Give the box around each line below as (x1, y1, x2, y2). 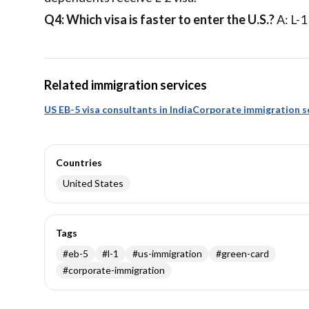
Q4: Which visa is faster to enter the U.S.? (44, 12, 275, 27)
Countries (56, 157, 102, 168)
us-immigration (138, 248, 202, 259)
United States (63, 177, 123, 189)
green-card (221, 248, 269, 259)
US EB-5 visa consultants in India (44, 103, 192, 115)
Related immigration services (44, 77, 207, 92)
